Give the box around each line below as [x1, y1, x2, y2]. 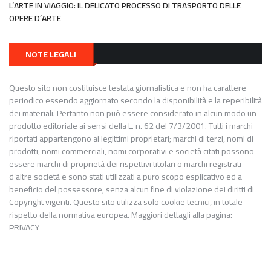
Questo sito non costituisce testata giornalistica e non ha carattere [9, 80, 246, 96]
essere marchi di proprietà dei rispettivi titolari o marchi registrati [9, 156, 241, 172]
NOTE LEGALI [25, 47, 76, 63]
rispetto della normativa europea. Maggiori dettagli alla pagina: [9, 207, 232, 223]
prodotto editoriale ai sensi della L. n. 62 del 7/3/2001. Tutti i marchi [9, 118, 253, 134]
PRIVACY [9, 220, 39, 236]
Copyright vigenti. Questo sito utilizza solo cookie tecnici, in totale [9, 194, 243, 211]
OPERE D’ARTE [9, 10, 61, 27]
